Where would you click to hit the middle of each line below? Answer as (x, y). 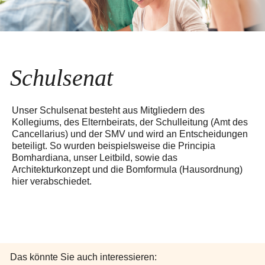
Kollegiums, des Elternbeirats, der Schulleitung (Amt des (130, 122)
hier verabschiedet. (52, 182)
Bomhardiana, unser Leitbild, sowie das (95, 158)
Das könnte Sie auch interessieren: (83, 257)
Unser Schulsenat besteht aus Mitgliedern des (108, 111)
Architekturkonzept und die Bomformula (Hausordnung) (127, 170)
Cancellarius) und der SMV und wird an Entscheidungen (130, 134)
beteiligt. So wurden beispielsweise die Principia (114, 146)
